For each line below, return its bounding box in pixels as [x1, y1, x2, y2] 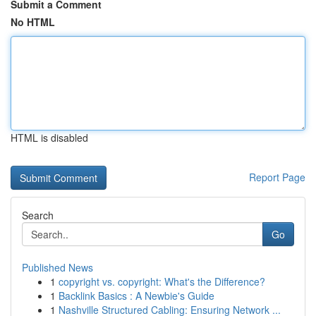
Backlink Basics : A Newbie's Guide [59, 288, 214, 303]
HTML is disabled [11, 130, 88, 145]
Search [22, 208, 54, 222]
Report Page [249, 170, 305, 184]
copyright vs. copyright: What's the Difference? [59, 274, 265, 288]
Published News [22, 260, 93, 274]
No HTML [11, 15, 55, 29]
